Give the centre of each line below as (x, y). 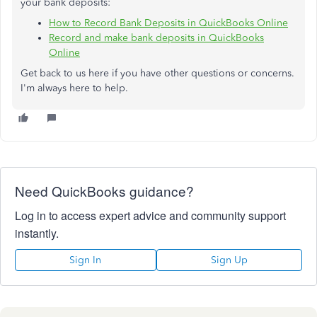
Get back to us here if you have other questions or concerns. (157, 74)
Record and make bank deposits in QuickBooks (156, 38)
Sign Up (229, 260)
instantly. (37, 234)
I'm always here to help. (74, 88)
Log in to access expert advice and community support (150, 216)
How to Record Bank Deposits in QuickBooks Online (168, 23)
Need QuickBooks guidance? (104, 191)
